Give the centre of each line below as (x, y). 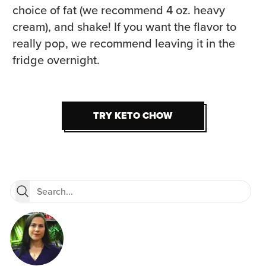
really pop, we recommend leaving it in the (124, 44)
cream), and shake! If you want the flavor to (124, 27)
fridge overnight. (56, 60)
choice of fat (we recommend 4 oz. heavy (119, 10)
